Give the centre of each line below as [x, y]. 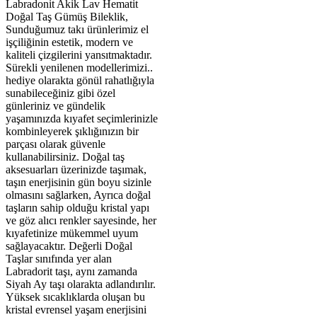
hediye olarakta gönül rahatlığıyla [80, 80]
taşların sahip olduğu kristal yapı [77, 207]
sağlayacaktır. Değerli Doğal [69, 246]
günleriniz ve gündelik [56, 105]
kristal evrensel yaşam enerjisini [76, 309]
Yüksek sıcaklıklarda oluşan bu [75, 296]
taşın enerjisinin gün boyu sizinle [79, 182]
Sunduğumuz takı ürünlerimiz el [77, 29]
